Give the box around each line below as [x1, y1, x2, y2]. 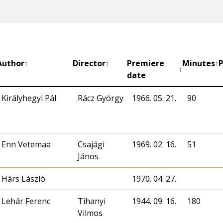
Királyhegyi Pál [1, 93, 56, 104]
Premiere [127, 58, 164, 69]
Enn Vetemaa [1, 139, 51, 150]
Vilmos [78, 208, 103, 219]
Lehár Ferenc [1, 196, 50, 207]
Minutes [182, 58, 215, 69]
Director [73, 58, 106, 69]
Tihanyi [78, 196, 106, 207]
